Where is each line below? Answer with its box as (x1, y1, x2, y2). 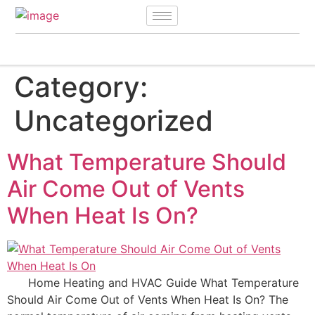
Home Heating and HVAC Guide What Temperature (7, 276, 299, 290)
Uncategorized (14, 103, 213, 139)
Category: (14, 70, 148, 105)
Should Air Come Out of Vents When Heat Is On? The (7, 292, 288, 307)
